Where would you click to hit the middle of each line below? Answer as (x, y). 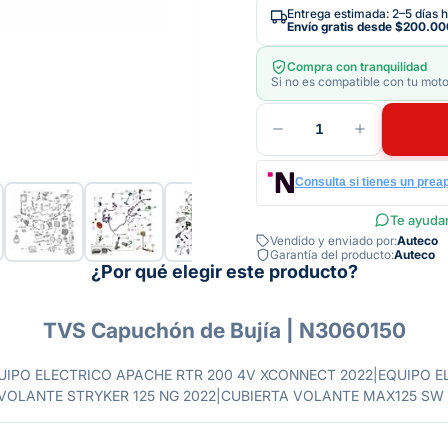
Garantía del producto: (332, 255)
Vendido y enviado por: (333, 241)
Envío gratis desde (341, 26)
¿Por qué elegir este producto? (224, 271)
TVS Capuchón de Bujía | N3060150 (224, 331)
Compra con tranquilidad (357, 67)
